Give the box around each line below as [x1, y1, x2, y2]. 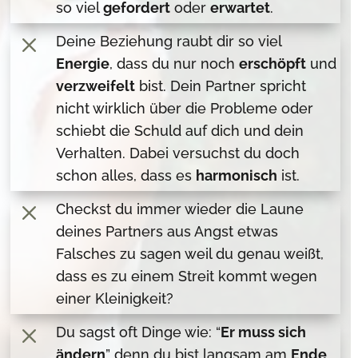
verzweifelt [56, 78, 136, 95]
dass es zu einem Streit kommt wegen [56, 268, 318, 285]
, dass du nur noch [109, 55, 240, 73]
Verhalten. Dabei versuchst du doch [56, 145, 300, 162]
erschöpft [239, 55, 307, 73]
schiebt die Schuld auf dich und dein [56, 122, 304, 140]
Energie [56, 55, 110, 73]
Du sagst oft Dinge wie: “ [56, 324, 221, 341]
